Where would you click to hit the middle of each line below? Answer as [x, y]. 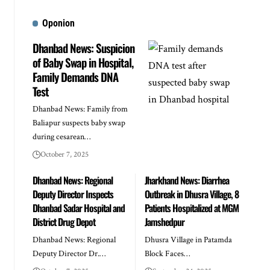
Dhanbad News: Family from [80, 109]
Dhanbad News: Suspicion [83, 48]
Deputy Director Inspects [73, 194]
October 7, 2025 [64, 155]
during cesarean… [61, 137]
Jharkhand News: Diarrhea [187, 180]
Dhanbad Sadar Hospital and [78, 208]
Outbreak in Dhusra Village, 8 [191, 194]
